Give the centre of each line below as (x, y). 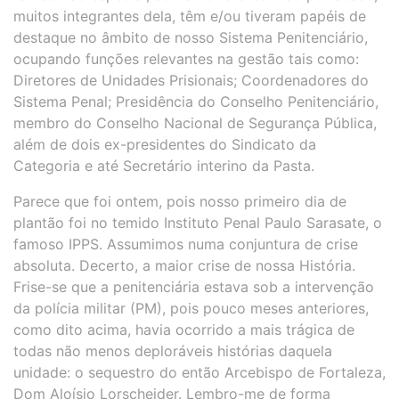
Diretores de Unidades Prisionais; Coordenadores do (191, 81)
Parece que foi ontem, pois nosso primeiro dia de (180, 202)
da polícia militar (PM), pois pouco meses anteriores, (191, 309)
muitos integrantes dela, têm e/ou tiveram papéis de (190, 16)
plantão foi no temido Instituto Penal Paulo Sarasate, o (198, 223)
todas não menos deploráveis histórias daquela (173, 351)
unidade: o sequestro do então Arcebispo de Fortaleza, (199, 373)
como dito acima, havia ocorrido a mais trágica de (184, 330)
